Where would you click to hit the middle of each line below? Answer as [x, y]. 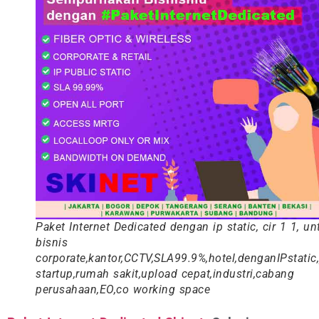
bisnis [52, 243]
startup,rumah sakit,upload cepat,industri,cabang [165, 274]
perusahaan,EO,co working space [123, 290]
